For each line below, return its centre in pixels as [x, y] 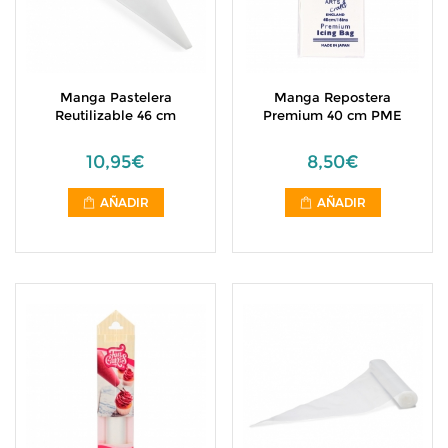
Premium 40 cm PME [332, 115]
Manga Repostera [332, 97]
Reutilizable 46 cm [115, 115]
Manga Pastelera [115, 97]
